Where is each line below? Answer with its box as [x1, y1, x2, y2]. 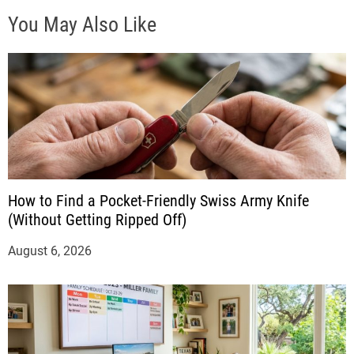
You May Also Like [8, 12, 156, 36]
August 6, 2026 [8, 243, 92, 258]
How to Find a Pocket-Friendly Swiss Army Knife [8, 190, 309, 210]
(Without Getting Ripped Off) [8, 209, 186, 229]
